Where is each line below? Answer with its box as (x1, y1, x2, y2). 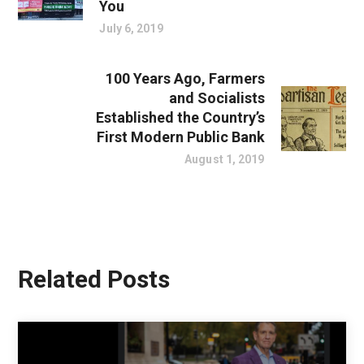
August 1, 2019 (184, 153, 265, 166)
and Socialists (168, 89, 265, 106)
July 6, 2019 (99, 22, 163, 35)
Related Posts (18, 265, 171, 293)
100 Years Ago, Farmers (105, 70, 265, 87)
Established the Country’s (95, 109, 265, 126)
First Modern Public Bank (96, 128, 265, 145)
